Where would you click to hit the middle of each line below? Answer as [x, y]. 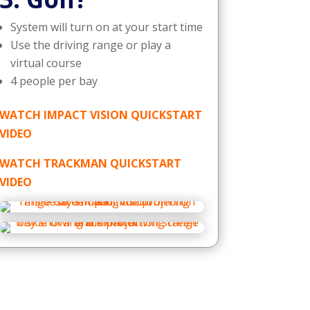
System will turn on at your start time [106, 27]
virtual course [46, 63]
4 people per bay [54, 81]
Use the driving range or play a [90, 45]
